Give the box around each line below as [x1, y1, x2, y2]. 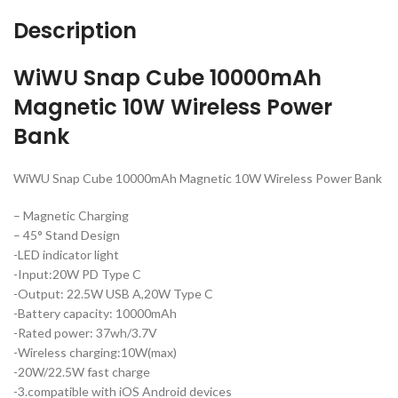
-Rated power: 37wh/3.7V [13, 324, 158, 340]
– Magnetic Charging [13, 207, 130, 223]
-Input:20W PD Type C [13, 266, 142, 282]
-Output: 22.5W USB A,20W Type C [13, 285, 214, 301]
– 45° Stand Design [13, 227, 121, 243]
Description [13, 15, 138, 45]
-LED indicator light [13, 246, 120, 262]
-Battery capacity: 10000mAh [13, 305, 178, 321]
